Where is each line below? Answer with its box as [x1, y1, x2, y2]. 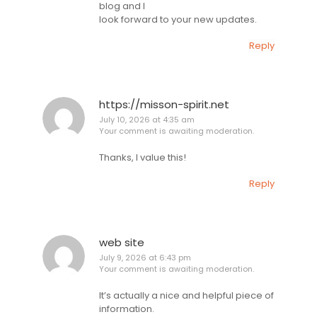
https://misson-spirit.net [99, 97, 229, 113]
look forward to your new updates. [99, 12, 257, 26]
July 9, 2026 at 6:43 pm [99, 252, 191, 264]
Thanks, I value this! [99, 150, 186, 164]
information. [99, 301, 154, 316]
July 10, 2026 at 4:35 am [99, 114, 195, 126]
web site [99, 235, 144, 250]
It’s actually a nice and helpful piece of [99, 288, 274, 302]
